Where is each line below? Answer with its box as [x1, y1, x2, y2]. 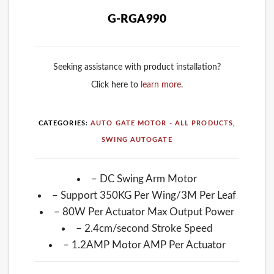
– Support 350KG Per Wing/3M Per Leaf [52, 190, 236, 201]
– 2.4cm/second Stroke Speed [75, 223, 213, 234]
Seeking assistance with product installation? [53, 63, 221, 72]
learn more [141, 81, 181, 90]
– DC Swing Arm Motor [91, 173, 197, 184]
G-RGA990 [107, 13, 167, 25]
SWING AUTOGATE [102, 136, 172, 144]
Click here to [91, 81, 141, 90]
